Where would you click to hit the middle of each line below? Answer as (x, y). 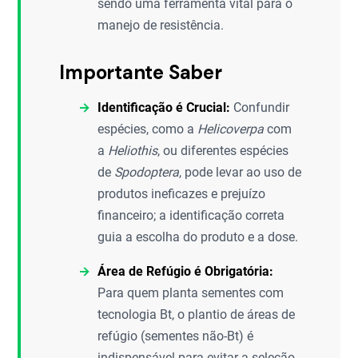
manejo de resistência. (161, 25)
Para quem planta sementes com (191, 292)
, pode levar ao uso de (241, 172)
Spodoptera (147, 172)
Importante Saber (141, 72)
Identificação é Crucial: (164, 107)
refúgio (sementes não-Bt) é (176, 336)
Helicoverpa (231, 129)
